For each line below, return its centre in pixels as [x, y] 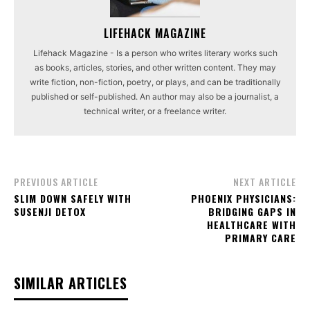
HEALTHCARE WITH [251, 225]
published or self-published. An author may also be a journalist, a [155, 97]
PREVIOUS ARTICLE [56, 182]
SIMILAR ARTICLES [71, 283]
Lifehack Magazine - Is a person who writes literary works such [155, 53]
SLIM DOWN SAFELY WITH [73, 199]
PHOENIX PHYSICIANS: [243, 199]
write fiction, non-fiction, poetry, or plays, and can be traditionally [155, 82]
